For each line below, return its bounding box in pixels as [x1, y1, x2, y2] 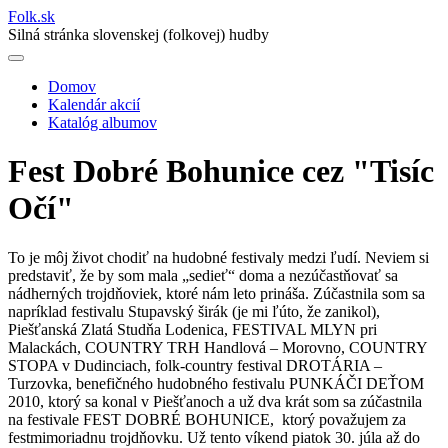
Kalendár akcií [48, 96, 140, 113]
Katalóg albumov [48, 114, 157, 131]
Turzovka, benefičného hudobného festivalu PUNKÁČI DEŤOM [8, 374, 424, 392]
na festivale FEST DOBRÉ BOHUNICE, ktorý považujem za [8, 410, 406, 428]
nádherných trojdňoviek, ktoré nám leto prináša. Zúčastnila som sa [8, 284, 425, 302]
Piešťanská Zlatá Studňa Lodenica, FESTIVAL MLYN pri [8, 320, 377, 338]
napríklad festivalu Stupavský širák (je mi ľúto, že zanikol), [8, 302, 380, 320]
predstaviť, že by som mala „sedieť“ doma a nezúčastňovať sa [8, 266, 398, 284]
